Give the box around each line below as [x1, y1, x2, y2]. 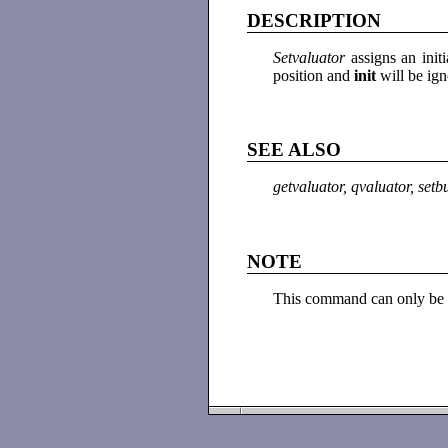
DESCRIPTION [247, 10, 382, 32]
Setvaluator [273, 49, 351, 67]
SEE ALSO [247, 139, 342, 161]
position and [273, 67, 354, 85]
